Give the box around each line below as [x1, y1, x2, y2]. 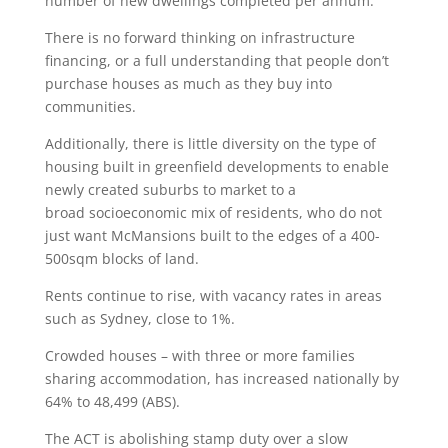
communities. [44, 97, 136, 116]
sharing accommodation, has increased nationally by [44, 369, 399, 388]
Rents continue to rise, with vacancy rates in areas [44, 286, 382, 305]
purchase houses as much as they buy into [44, 74, 332, 93]
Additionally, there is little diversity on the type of [44, 134, 376, 153]
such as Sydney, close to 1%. [44, 309, 235, 328]
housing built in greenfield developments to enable [44, 157, 389, 176]
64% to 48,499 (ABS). [44, 392, 180, 411]
